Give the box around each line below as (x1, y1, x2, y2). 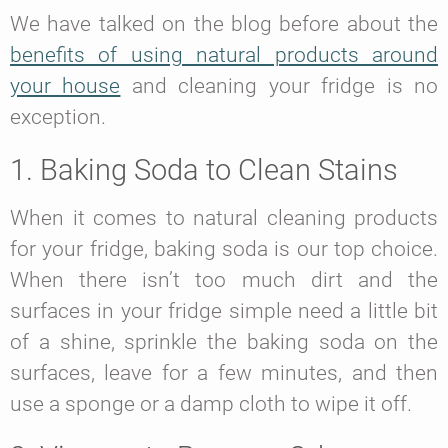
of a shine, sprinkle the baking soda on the (10, 330, 438, 355)
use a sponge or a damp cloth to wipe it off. (10, 392, 412, 417)
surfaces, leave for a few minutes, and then (10, 361, 438, 386)
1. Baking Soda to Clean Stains (10, 153, 398, 188)
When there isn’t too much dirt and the (10, 268, 438, 293)
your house (10, 74, 121, 99)
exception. (10, 105, 106, 130)
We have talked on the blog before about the (10, 12, 438, 37)
